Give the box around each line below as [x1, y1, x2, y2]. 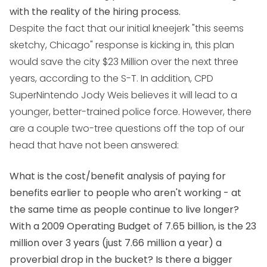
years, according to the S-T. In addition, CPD [10, 72, 213, 86]
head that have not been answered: [10, 138, 179, 153]
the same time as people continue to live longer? [10, 203, 239, 217]
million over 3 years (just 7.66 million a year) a [10, 236, 222, 250]
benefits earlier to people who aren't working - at [10, 186, 241, 200]
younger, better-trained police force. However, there [10, 105, 252, 119]
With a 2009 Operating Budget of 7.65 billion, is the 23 [10, 219, 256, 234]
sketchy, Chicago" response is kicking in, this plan [10, 38, 234, 52]
